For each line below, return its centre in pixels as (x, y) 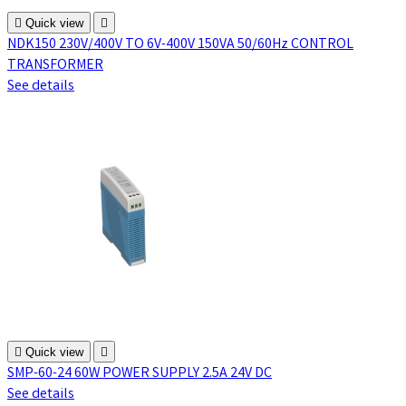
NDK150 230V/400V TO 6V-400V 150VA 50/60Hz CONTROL (180, 45)
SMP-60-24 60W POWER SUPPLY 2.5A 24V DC (140, 374)
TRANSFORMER (55, 66)
